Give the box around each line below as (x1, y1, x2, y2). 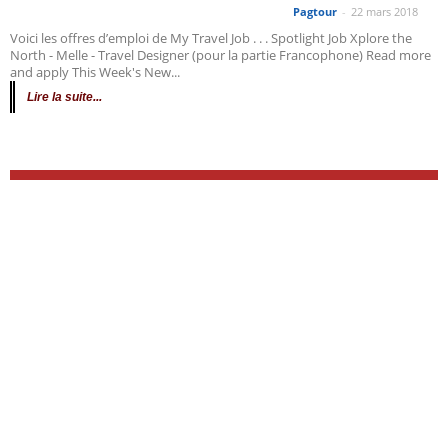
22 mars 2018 (351, 4, 418, 19)
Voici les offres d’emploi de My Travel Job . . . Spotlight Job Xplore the (10, 29, 412, 47)
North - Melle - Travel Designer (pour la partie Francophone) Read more (10, 46, 431, 64)
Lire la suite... (27, 90, 102, 104)
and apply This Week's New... (10, 63, 180, 81)
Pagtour (293, 4, 337, 19)
